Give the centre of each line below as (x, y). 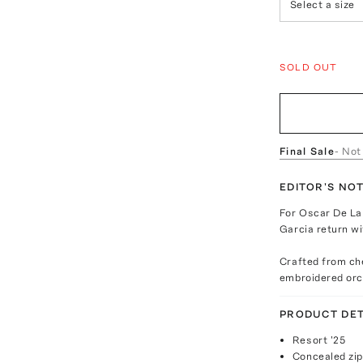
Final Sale (307, 151)
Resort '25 (319, 340)
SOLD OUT (308, 67)
